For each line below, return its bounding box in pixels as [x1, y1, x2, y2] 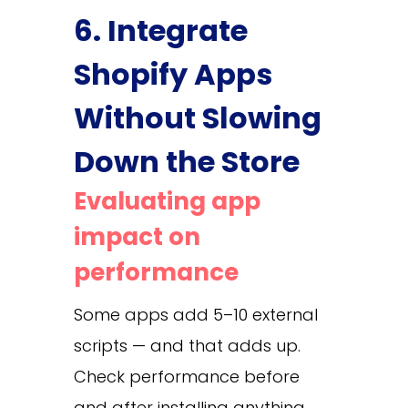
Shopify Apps [73, 53, 272, 95]
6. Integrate [73, 9, 248, 51]
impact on [73, 219, 200, 253]
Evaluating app [73, 184, 260, 218]
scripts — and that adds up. [73, 333, 301, 357]
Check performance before [73, 364, 300, 388]
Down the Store [73, 140, 300, 182]
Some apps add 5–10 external [73, 302, 318, 326]
